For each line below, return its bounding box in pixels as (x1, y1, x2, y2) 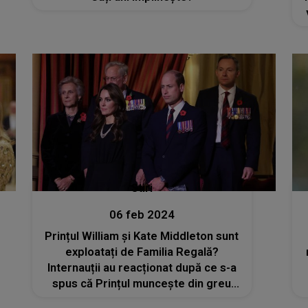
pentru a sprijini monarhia (75, 292, 209, 306)
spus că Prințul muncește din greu (52, 276, 232, 290)
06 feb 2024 (109, 208, 175, 221)
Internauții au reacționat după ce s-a (47, 261, 236, 274)
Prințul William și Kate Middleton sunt (45, 229, 239, 243)
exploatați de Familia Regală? (65, 245, 219, 258)
